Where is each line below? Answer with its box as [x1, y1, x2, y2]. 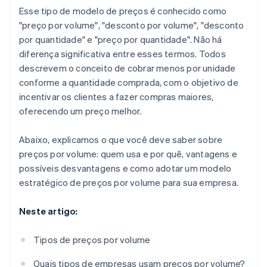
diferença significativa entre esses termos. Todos [19, 48, 226, 60]
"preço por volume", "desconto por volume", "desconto [19, 19, 244, 32]
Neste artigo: [19, 205, 78, 218]
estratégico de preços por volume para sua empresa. [19, 176, 239, 189]
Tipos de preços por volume [33, 234, 151, 246]
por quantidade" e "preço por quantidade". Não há [19, 33, 222, 46]
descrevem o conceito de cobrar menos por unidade [19, 62, 236, 74]
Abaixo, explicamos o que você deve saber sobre [19, 133, 223, 146]
